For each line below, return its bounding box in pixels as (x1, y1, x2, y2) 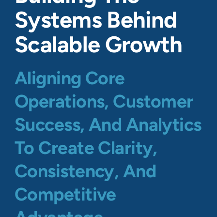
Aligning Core (15, 67, 125, 89)
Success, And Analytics (15, 113, 201, 135)
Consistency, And (15, 160, 156, 182)
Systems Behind (15, 5, 177, 33)
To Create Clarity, (15, 137, 157, 158)
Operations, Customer (15, 90, 193, 112)
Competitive (15, 183, 116, 205)
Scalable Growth (15, 30, 183, 58)
